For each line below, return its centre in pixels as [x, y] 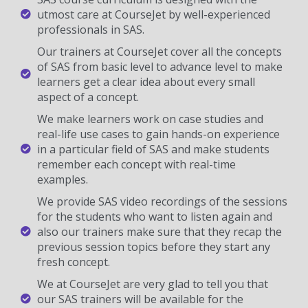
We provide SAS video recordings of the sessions [162, 201]
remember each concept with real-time [136, 164]
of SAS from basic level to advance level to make [159, 66]
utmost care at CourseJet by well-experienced [153, 14]
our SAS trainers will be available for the [140, 299]
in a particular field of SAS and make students [153, 149]
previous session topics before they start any [153, 246]
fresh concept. [73, 262]
